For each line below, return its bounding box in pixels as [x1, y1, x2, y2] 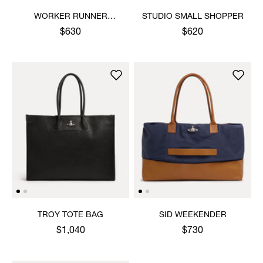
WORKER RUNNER [33, 12, 107, 21]
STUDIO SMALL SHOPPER [141, 12, 244, 21]
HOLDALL [52, 24, 89, 33]
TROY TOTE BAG [38, 211, 103, 220]
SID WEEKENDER [159, 211, 227, 220]
